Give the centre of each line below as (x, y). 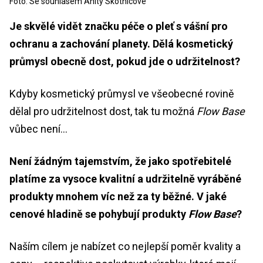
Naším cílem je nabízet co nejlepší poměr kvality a (125, 247)
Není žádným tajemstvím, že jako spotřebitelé (120, 161)
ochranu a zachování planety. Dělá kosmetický (121, 44)
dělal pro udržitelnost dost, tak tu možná (103, 112)
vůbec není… (38, 129)
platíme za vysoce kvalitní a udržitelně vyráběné (125, 179)
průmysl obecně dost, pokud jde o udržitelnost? (125, 62)
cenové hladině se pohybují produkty (99, 214)
